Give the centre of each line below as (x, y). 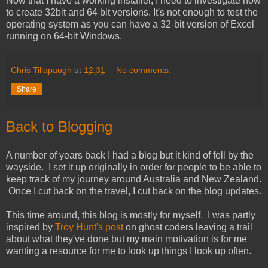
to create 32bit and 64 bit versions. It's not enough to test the (132, 13)
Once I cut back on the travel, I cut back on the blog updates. (134, 191)
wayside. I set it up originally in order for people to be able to (134, 167)
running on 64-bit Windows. (64, 36)
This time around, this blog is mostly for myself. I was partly (131, 215)
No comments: (144, 70)
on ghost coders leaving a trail (188, 227)
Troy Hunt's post (89, 227)
